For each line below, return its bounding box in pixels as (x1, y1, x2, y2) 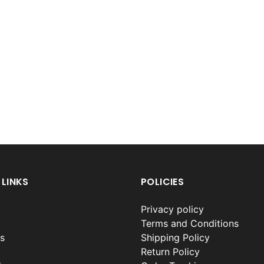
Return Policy (141, 246, 200, 258)
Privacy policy (141, 203, 204, 215)
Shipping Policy (141, 232, 210, 243)
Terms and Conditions (141, 217, 239, 229)
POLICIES (141, 175, 184, 189)
